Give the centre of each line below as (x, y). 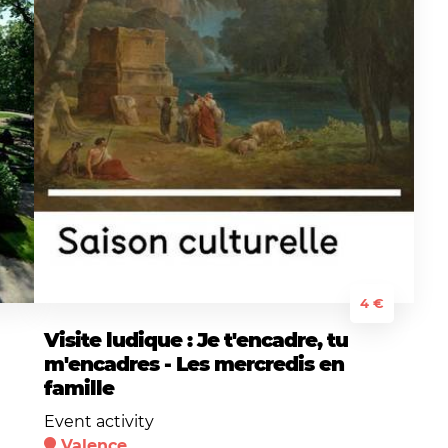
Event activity (99, 421)
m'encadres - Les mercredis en (194, 363)
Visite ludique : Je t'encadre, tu (196, 339)
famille (79, 387)
